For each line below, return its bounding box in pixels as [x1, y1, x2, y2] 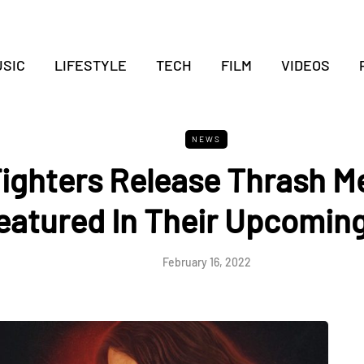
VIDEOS [280, 56, 330, 74]
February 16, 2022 [162, 255, 251, 269]
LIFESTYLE [54, 56, 127, 74]
